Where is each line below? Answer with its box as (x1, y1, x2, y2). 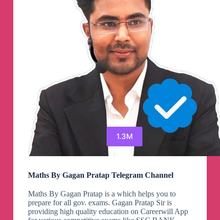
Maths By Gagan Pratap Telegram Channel (27, 170, 173, 179)
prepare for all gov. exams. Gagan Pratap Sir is (27, 198, 172, 207)
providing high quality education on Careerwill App (27, 207, 188, 216)
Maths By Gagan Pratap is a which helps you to (27, 189, 176, 198)
